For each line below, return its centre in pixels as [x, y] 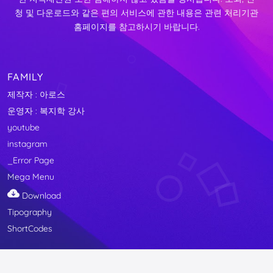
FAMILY [26, 77]
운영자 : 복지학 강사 [46, 111]
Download [41, 195]
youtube [24, 128]
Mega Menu [31, 177]
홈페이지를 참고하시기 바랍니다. [136, 27]
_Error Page [31, 161]
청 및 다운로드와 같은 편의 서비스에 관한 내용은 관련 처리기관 [136, 12]
